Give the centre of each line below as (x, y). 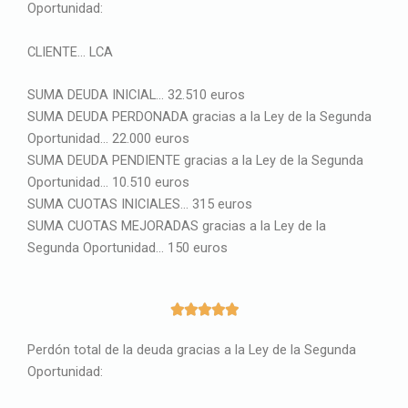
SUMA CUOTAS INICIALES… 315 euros (140, 204)
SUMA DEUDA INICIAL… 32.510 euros (136, 94)
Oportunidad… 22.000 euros (108, 138)
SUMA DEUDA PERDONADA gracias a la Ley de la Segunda (199, 116)
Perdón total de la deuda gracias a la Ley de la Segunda (192, 349)
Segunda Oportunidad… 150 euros (127, 247)
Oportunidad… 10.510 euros (108, 182)
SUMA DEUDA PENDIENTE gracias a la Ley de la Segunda (195, 160)
